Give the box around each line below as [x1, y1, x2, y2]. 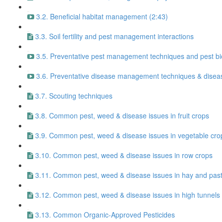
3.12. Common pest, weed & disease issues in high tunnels [35, 190, 220, 200]
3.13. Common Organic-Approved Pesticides [35, 210, 175, 220]
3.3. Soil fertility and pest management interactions [35, 31, 194, 41]
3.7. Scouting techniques [35, 91, 112, 101]
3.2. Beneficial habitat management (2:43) [36, 11, 168, 21]
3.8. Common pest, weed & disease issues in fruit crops [35, 111, 209, 120]
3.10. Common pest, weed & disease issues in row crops [35, 150, 213, 160]
